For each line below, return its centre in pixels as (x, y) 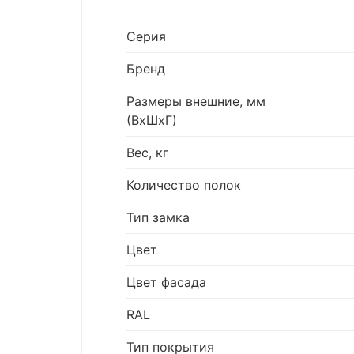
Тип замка (158, 218)
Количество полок (184, 185)
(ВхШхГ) (152, 121)
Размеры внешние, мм (196, 102)
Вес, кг (147, 153)
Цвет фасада (166, 282)
